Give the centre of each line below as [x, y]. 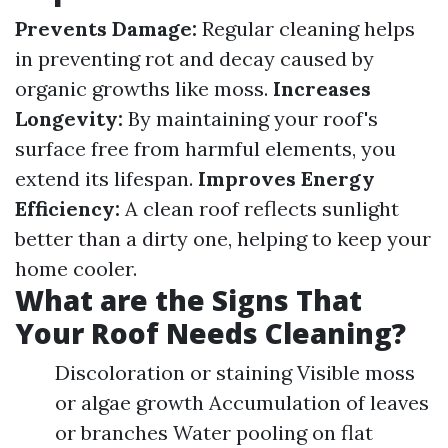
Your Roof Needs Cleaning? [210, 333]
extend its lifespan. [106, 178]
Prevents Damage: [106, 28]
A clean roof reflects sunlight [259, 208]
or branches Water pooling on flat [214, 432]
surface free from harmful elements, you [205, 148]
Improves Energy [286, 178]
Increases [322, 88]
